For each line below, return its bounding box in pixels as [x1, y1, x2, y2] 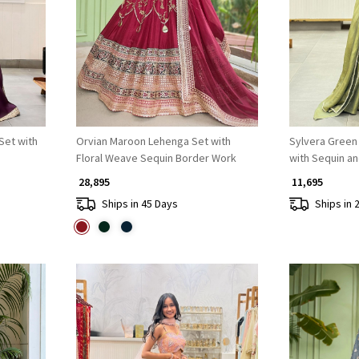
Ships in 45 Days [101, 196, 178, 211]
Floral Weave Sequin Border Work [75, 151, 236, 166]
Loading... [150, 4, 196, 19]
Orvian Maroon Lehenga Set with [75, 134, 231, 149]
